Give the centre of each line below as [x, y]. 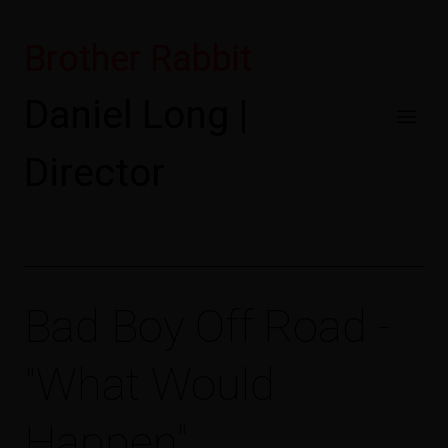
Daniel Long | [136, 115]
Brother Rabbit [138, 59]
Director [94, 173]
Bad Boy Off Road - [207, 326]
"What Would [149, 384]
